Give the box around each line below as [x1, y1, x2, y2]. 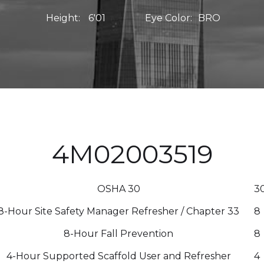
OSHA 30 [97, 183, 140, 195]
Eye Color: [144, 12, 192, 24]
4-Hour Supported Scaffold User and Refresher [6, 250, 231, 262]
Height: [45, 12, 82, 24]
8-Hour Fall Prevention [64, 228, 173, 240]
